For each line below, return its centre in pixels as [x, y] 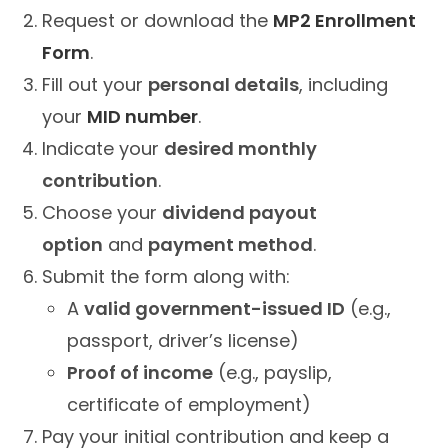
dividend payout [240, 212]
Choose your [102, 212]
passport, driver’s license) [183, 340]
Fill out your [95, 84]
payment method [231, 244]
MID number [143, 116]
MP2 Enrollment [345, 20]
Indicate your [103, 148]
